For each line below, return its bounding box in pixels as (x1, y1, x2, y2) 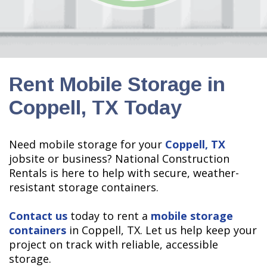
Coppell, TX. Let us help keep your (82, 222, 257, 237)
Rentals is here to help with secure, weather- (9, 165, 239, 180)
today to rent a (67, 208, 151, 223)
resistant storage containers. (9, 179, 159, 194)
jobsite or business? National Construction (9, 151, 229, 166)
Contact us (9, 208, 67, 223)
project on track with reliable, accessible (9, 237, 218, 252)
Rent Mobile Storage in (9, 72, 225, 95)
